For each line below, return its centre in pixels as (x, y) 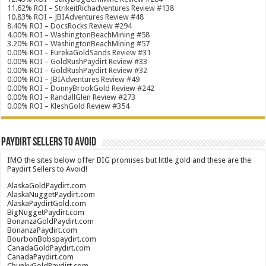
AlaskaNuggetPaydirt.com (51, 194)
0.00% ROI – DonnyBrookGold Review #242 (81, 88)
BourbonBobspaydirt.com (52, 239)
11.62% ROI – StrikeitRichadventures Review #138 (91, 8)
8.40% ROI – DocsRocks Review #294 (70, 26)
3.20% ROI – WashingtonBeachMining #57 (79, 44)
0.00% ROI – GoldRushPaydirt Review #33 (77, 61)
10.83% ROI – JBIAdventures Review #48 (76, 17)
